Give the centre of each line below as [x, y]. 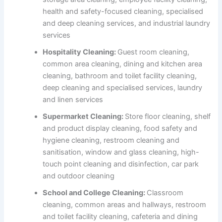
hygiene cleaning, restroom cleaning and [111, 140]
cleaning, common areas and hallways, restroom [125, 204]
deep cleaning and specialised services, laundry [123, 87]
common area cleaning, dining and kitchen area [123, 64]
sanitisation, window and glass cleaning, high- [121, 152]
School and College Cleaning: [95, 193]
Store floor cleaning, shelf [168, 116]
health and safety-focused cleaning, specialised [123, 11]
